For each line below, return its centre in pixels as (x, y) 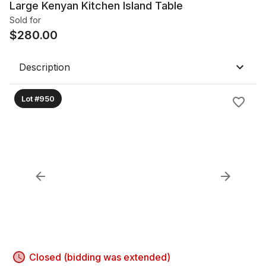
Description (45, 67)
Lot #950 (38, 98)
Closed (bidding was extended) (100, 257)
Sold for (25, 20)
